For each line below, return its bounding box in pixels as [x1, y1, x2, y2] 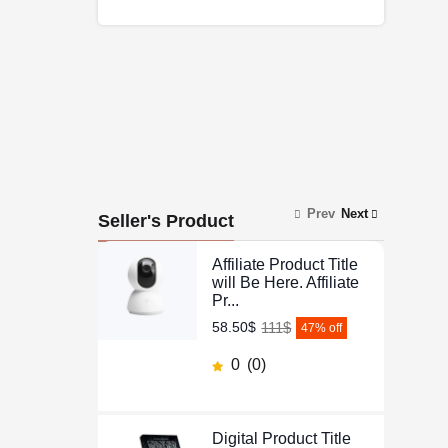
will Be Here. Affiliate [212, 274, 360, 291]
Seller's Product [98, 211, 234, 231]
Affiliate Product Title [212, 256, 359, 273]
